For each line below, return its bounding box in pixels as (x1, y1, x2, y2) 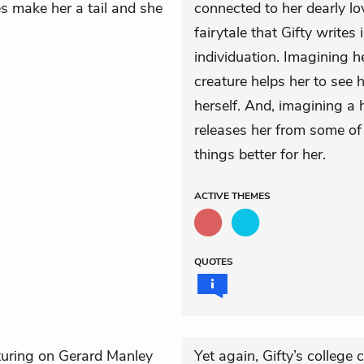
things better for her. (194, 145, 326, 164)
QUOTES (194, 255, 233, 268)
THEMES (232, 189, 271, 202)
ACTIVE (194, 189, 232, 202)
